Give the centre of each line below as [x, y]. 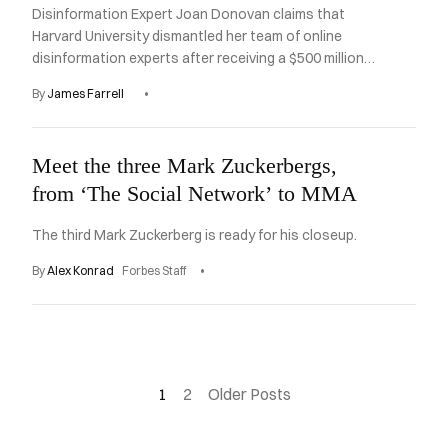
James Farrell [85, 93]
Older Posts [249, 393]
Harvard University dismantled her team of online [187, 35]
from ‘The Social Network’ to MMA [194, 193]
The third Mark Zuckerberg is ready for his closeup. [194, 234]
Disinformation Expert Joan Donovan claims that [188, 13]
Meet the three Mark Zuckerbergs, [184, 165]
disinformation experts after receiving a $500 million [198, 57]
